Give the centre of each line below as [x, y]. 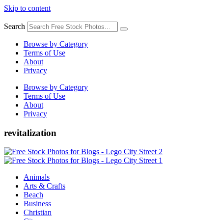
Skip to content [27, 8]
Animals [37, 177]
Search [14, 26]
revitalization [30, 133]
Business [37, 204]
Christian [38, 213]
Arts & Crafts [44, 186]
